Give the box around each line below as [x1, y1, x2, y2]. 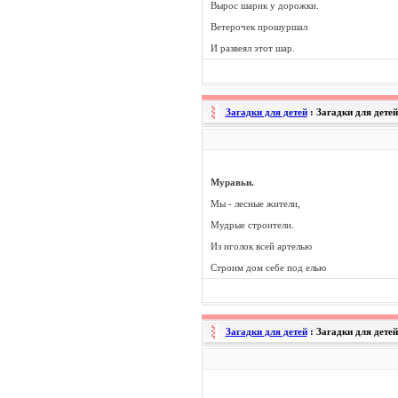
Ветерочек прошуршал [210, 21, 307, 32]
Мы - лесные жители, [210, 198, 300, 209]
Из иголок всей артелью [210, 241, 312, 251]
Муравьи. [210, 177, 254, 187]
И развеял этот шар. [210, 43, 295, 53]
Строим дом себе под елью [210, 262, 326, 273]
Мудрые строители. [210, 219, 294, 230]
